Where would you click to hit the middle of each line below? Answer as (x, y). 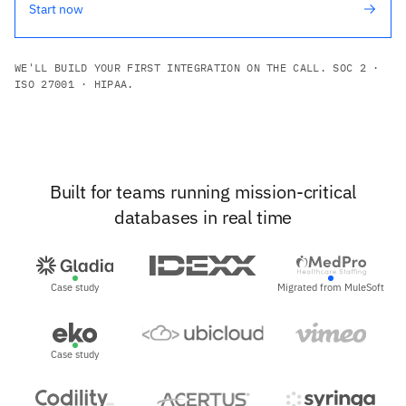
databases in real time (203, 217)
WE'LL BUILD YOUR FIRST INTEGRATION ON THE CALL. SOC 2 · (197, 68)
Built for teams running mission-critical (203, 192)
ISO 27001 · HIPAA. (74, 84)
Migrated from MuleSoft (331, 287)
